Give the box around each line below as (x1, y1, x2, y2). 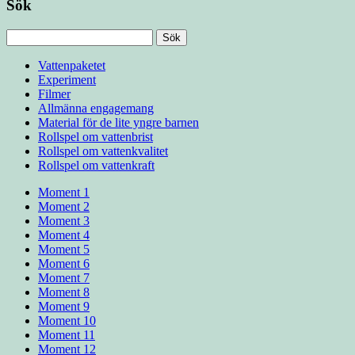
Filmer (38, 86, 71, 101)
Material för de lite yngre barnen (38, 115, 199, 129)
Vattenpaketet (38, 58, 105, 72)
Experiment (38, 72, 96, 86)
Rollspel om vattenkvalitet (38, 143, 168, 158)
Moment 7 (38, 270, 90, 284)
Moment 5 (38, 242, 90, 256)
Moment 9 (38, 299, 90, 313)
